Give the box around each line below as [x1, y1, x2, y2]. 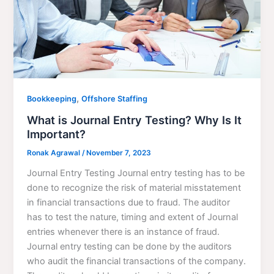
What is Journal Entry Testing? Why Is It [27, 113, 242, 127]
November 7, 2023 [86, 149, 152, 158]
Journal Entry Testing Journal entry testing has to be [27, 167, 245, 179]
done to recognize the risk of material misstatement [27, 182, 242, 193]
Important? [27, 127, 86, 141]
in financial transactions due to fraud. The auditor [27, 196, 231, 208]
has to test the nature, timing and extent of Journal [27, 211, 239, 223]
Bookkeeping [27, 94, 77, 104]
